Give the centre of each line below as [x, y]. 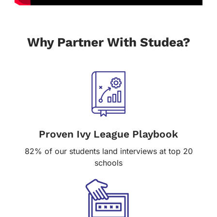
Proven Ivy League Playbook [108, 134]
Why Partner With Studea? [108, 42]
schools [108, 163]
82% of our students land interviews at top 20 [108, 151]
